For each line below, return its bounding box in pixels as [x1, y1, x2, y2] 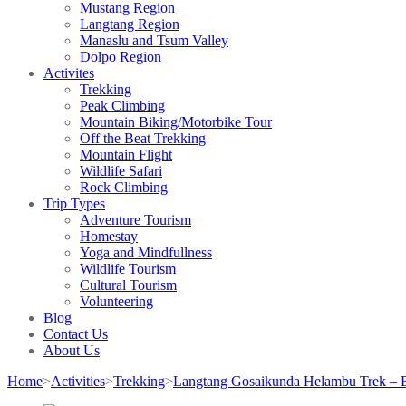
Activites [43, 64, 94, 81]
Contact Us [43, 325, 108, 342]
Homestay [80, 227, 138, 244]
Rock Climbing [80, 179, 168, 195]
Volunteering [80, 293, 153, 309]
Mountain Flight [80, 146, 172, 162]
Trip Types [43, 195, 105, 211]
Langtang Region [80, 15, 179, 32]
